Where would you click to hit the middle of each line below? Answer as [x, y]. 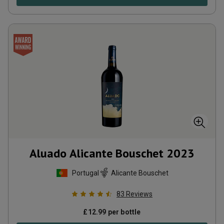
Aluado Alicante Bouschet [96, 153]
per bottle [123, 212]
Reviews [139, 194]
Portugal [85, 173]
